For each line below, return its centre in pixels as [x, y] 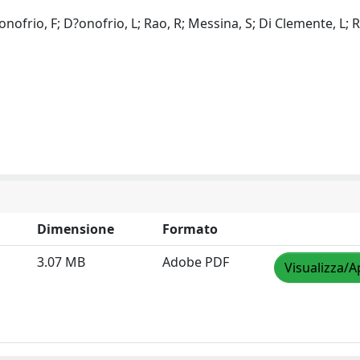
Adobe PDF [196, 262]
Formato [190, 229]
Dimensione [76, 229]
